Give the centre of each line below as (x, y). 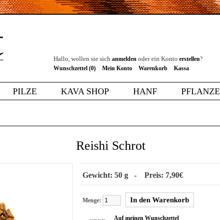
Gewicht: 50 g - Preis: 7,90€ (133, 175)
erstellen (190, 59)
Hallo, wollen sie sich (83, 59)
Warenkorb (153, 68)
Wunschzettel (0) (75, 68)
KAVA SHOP (85, 91)
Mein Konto (117, 68)
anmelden (124, 59)
